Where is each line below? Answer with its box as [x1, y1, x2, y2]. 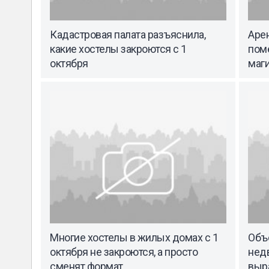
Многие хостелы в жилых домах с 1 [50, 231, 218, 244]
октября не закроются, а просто [50, 245, 198, 258]
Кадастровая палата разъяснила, [50, 28, 205, 41]
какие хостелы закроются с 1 [50, 43, 187, 56]
